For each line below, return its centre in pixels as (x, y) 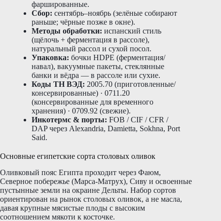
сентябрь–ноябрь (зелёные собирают (115, 13)
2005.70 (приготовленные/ (130, 84)
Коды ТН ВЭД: (58, 84)
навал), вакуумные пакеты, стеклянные (98, 66)
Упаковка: (50, 57)
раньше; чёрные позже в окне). (83, 22)
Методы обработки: (67, 31)
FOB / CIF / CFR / (138, 119)
